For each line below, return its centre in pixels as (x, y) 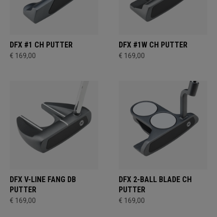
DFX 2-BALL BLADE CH (155, 179)
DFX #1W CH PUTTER (153, 45)
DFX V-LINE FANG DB (43, 179)
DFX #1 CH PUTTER (41, 45)
